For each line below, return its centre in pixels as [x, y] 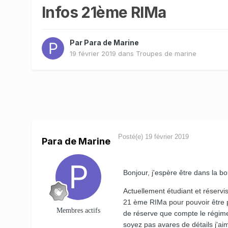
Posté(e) [132, 137]
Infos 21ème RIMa [104, 12]
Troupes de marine [166, 53]
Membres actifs [78, 210]
